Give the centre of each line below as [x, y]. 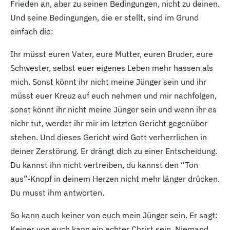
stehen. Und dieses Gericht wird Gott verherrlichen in [109, 137]
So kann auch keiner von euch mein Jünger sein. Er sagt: [114, 215]
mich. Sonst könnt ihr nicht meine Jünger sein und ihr [108, 81]
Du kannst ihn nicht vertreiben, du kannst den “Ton [104, 165]
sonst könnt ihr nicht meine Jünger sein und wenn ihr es [113, 109]
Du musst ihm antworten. [57, 192]
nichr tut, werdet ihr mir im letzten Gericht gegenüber [109, 123]
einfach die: [32, 31]
